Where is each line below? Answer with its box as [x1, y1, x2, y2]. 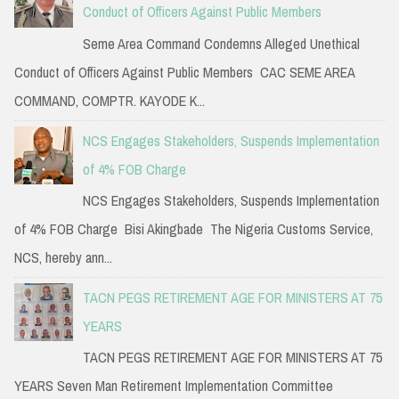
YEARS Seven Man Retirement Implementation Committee [14, 376, 333, 396]
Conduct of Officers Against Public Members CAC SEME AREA [14, 61, 354, 82]
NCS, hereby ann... [14, 247, 112, 267]
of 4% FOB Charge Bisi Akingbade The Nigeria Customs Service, [14, 218, 373, 239]
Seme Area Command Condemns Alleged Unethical [83, 33, 360, 53]
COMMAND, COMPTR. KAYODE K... [14, 90, 205, 110]
